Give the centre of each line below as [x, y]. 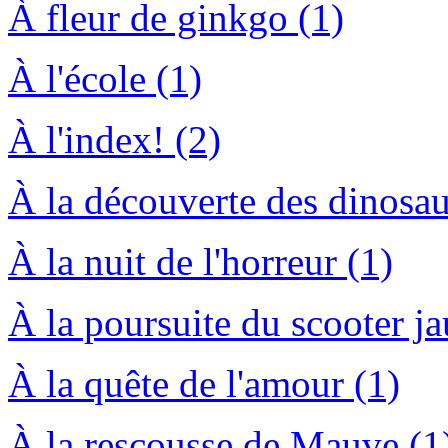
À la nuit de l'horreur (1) [200, 262]
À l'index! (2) [114, 140]
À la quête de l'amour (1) [204, 384]
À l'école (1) [105, 79]
